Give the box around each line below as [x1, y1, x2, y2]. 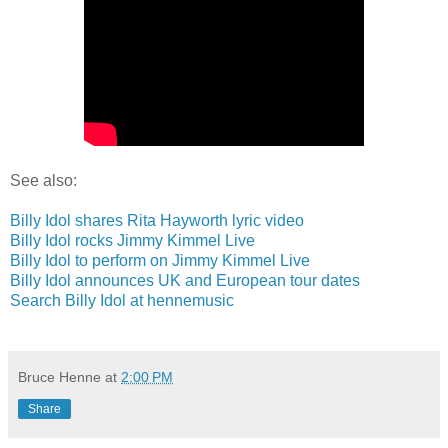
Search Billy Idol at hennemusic [10, 291, 234, 309]
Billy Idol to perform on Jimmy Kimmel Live [10, 251, 310, 269]
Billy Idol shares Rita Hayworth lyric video [10, 211, 304, 229]
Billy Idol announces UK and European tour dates [10, 271, 360, 289]
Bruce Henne [18, 368, 101, 385]
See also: [10, 171, 77, 189]
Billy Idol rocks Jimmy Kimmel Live [10, 231, 255, 249]
